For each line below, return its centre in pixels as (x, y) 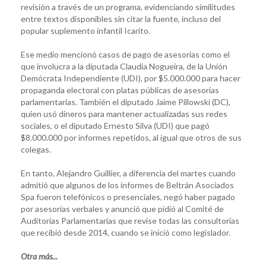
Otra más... (39, 256)
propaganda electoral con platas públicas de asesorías (120, 90)
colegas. (36, 149)
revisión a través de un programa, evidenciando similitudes (128, 7)
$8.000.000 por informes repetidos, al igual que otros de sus (131, 137)
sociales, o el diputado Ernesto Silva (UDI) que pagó (115, 125)
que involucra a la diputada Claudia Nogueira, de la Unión (124, 66)
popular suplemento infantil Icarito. (85, 30)
